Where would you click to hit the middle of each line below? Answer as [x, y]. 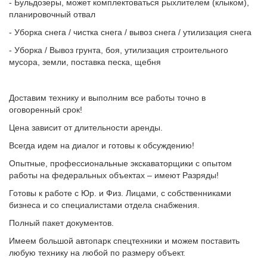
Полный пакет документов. [61, 223]
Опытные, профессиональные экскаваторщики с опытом [120, 163]
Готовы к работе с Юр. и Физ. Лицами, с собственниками [120, 193]
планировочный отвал [52, 14]
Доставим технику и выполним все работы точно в [107, 98]
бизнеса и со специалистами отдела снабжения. [104, 205]
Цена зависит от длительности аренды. [86, 128]
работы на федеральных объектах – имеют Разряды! [114, 175]
